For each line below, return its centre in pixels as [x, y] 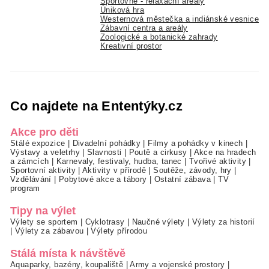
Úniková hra [122, 10]
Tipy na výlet [43, 210]
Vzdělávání [31, 179]
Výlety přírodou [119, 231]
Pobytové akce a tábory [103, 179]
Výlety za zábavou [49, 231]
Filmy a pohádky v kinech [195, 143]
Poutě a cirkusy [158, 152]
